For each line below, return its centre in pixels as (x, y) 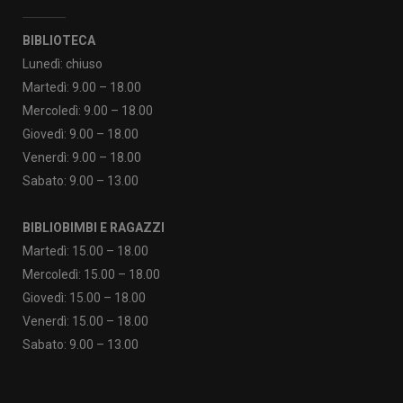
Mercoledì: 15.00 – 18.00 (91, 274)
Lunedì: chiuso (63, 64)
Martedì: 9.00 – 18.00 (82, 87)
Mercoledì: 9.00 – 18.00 (88, 111)
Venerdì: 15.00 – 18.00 (85, 321)
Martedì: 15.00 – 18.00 (85, 251)
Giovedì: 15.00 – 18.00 (84, 298)
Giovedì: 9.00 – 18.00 (81, 134)
